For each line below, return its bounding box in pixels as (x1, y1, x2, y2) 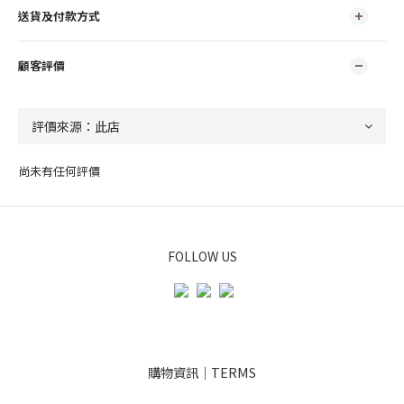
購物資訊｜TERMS (148, 362, 256, 381)
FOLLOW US (167, 246, 237, 265)
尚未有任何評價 (18, 161, 100, 179)
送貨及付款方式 (18, 6, 100, 24)
